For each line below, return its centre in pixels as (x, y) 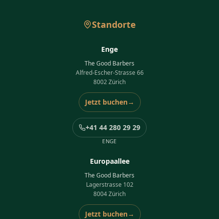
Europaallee (109, 161)
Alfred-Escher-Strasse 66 (109, 73)
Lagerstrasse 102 (109, 185)
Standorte (114, 25)
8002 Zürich (109, 82)
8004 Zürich (109, 194)
